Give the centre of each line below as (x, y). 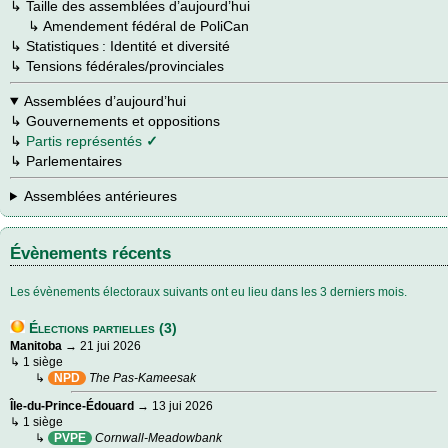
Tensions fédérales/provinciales (125, 65)
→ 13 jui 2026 (173, 406)
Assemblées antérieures (100, 195)
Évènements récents (90, 253)
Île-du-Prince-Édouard (72, 406)
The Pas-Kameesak (142, 377)
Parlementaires (74, 160)
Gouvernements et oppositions (123, 120)
